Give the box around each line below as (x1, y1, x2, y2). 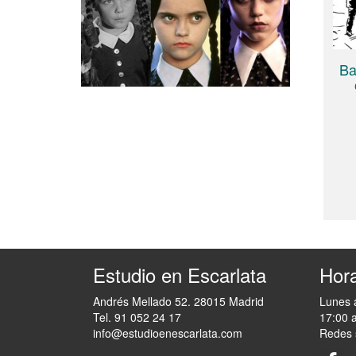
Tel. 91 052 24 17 (93, 309, 181, 326)
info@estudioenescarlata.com (93, 325, 242, 342)
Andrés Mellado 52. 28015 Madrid (93, 293, 264, 310)
